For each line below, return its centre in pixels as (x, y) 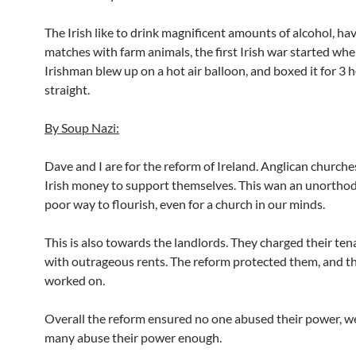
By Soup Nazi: (82, 128)
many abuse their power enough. (133, 337)
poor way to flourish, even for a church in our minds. (185, 204)
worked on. (75, 280)
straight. (67, 89)
